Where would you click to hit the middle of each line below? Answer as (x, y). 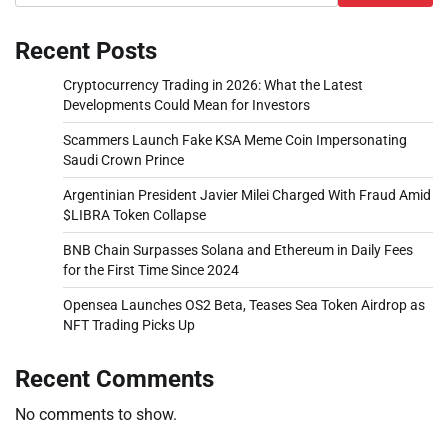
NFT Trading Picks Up (129, 324)
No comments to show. (96, 414)
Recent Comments (114, 378)
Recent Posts (86, 50)
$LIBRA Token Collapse (134, 214)
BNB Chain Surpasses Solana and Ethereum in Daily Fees (238, 249)
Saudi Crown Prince (123, 159)
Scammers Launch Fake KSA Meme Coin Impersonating (235, 139)
